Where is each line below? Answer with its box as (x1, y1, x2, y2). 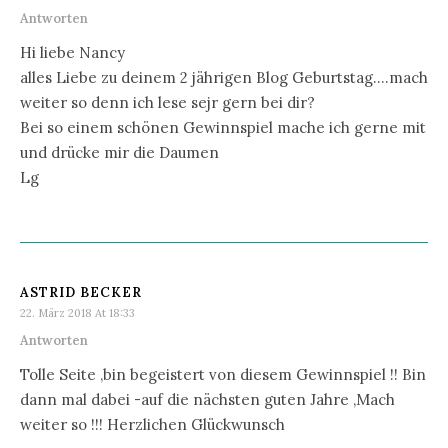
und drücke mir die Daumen (20, 142, 219, 162)
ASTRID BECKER (20, 283, 142, 301)
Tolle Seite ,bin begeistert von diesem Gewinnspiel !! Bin (20, 364, 426, 384)
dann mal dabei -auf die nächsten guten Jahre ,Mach (20, 389, 395, 409)
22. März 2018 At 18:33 (20, 305, 135, 320)
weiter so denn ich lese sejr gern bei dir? (20, 92, 315, 112)
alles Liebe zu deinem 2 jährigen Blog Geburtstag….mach (20, 67, 428, 87)
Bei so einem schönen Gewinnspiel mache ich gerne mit (20, 117, 426, 137)
